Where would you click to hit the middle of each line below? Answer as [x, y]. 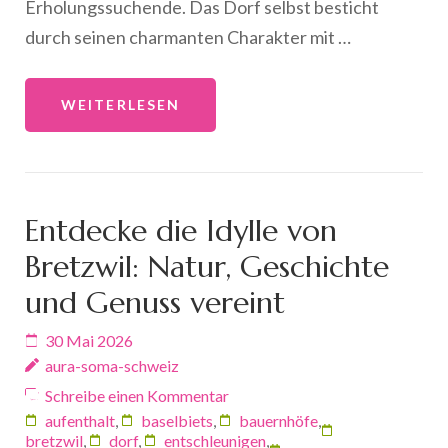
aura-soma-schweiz [112, 365]
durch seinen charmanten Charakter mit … [188, 36]
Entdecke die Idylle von [181, 230]
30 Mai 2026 [89, 340]
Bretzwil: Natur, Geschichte [207, 266]
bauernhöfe [278, 420]
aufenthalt [80, 420]
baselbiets [177, 420]
